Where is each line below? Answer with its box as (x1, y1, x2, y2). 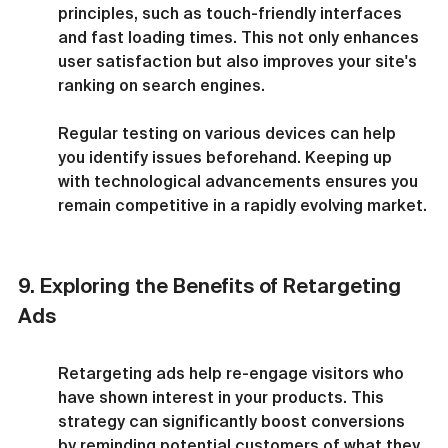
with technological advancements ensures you (58, 171, 422, 190)
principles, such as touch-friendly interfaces (58, 3, 406, 22)
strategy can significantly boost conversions (58, 411, 409, 430)
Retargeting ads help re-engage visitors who (58, 363, 408, 382)
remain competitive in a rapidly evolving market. (58, 195, 427, 214)
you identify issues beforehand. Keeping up (58, 147, 396, 166)
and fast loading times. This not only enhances (58, 27, 423, 46)
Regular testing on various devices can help (58, 123, 400, 142)
